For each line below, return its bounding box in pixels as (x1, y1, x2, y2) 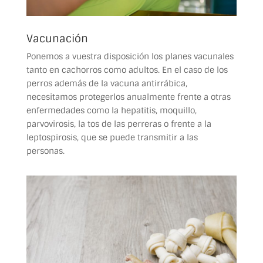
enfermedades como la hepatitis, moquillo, (26, 104, 197, 116)
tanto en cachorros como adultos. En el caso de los (26, 64, 228, 75)
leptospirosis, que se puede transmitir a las (26, 131, 198, 143)
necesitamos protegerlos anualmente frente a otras (26, 91, 231, 102)
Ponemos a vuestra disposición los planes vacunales (26, 50, 234, 62)
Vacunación (26, 31, 88, 46)
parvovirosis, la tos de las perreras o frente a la (26, 118, 211, 129)
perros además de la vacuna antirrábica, (26, 77, 187, 89)
